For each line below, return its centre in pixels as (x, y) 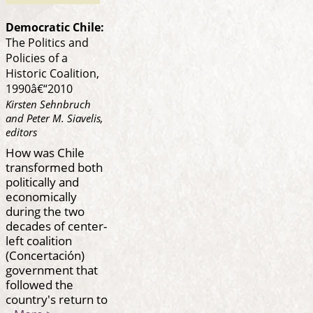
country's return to (57, 299)
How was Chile (45, 152)
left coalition (39, 240)
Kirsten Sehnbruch (48, 104)
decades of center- (56, 225)
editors (21, 132)
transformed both (54, 167)
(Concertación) (45, 255)
